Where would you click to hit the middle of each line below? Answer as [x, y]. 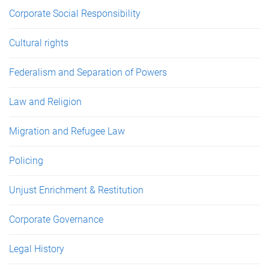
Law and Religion [45, 102]
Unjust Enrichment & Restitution [76, 190]
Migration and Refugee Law [67, 131]
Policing [26, 161]
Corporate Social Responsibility [75, 14]
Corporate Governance [56, 219]
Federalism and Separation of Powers [88, 72]
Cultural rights [39, 43]
